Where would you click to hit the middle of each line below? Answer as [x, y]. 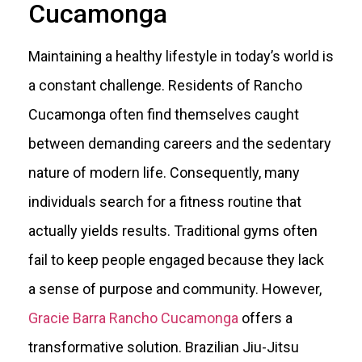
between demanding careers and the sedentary [180, 143]
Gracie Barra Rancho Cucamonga [133, 318]
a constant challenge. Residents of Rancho [165, 85]
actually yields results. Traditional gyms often [173, 231]
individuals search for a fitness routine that [165, 202]
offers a [265, 318]
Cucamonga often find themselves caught [164, 114]
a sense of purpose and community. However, [175, 289]
